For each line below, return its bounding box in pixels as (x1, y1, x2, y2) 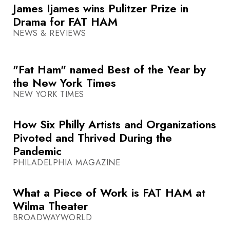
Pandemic (13, 143, 62, 160)
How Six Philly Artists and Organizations (13, 116, 216, 133)
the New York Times (13, 74, 116, 91)
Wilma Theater (13, 198, 88, 215)
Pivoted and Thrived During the (13, 129, 172, 146)
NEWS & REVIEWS (13, 27, 86, 40)
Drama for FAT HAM (13, 13, 118, 30)
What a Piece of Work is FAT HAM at (13, 184, 205, 201)
